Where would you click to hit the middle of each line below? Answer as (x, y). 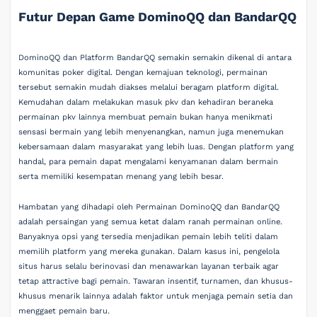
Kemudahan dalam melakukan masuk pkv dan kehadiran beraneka (146, 102)
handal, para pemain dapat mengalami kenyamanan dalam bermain (149, 161)
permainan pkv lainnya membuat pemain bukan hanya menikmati (146, 117)
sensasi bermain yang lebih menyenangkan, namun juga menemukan (151, 132)
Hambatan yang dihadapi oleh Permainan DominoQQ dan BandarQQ (149, 207)
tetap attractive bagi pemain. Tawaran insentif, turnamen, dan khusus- (156, 282)
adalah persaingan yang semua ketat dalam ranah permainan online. (151, 222)
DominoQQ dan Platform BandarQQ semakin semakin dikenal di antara (155, 57)
